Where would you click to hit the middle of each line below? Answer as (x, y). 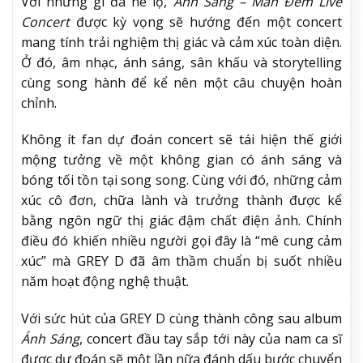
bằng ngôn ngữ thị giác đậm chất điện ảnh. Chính (181, 221)
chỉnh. (39, 102)
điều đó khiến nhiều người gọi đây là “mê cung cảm (181, 241)
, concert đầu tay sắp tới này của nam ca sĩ (211, 339)
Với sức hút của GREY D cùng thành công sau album (181, 319)
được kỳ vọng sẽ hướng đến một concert (206, 21)
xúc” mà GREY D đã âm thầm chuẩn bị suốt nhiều (181, 261)
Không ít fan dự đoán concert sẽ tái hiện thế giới (181, 140)
